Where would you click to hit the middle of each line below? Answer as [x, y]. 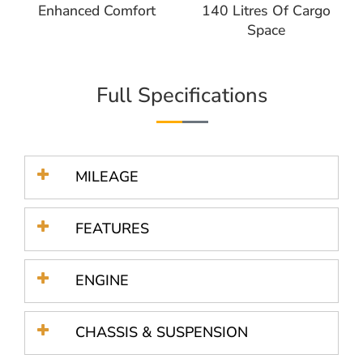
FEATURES [112, 229]
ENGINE [102, 281]
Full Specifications [181, 95]
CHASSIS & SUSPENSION [162, 333]
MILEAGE [107, 177]
